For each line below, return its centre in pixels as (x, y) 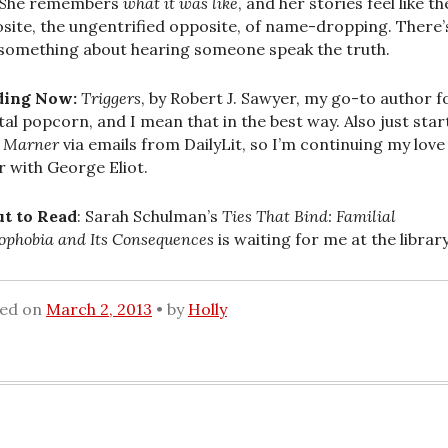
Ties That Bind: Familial (309, 215)
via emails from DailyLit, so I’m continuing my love (252, 143)
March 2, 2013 (99, 309)
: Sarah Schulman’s (149, 215)
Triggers (111, 97)
